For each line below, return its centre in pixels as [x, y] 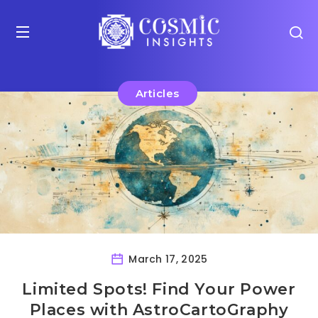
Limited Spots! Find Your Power [159, 290]
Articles [157, 94]
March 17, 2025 [166, 259]
